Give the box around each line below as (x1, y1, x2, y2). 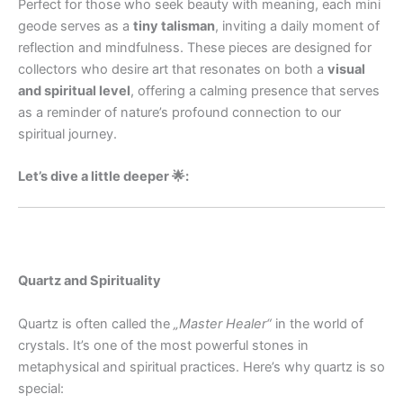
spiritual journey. (18, 125, 117, 142)
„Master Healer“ (174, 315, 272, 332)
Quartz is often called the (18, 315, 174, 332)
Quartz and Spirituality (18, 273, 161, 290)
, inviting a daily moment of (215, 17, 380, 34)
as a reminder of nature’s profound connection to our (18, 103, 341, 121)
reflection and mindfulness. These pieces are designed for (18, 39, 372, 56)
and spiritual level (18, 82, 130, 99)
